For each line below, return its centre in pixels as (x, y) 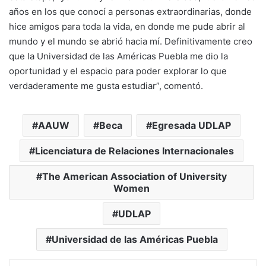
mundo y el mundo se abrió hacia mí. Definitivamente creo (131, 41)
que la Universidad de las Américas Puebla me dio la (118, 56)
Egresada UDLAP (191, 125)
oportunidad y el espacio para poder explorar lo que (118, 71)
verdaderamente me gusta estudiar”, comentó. (106, 85)
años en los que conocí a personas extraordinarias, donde (130, 11)
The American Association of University (134, 176)
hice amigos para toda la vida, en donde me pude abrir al (127, 26)
